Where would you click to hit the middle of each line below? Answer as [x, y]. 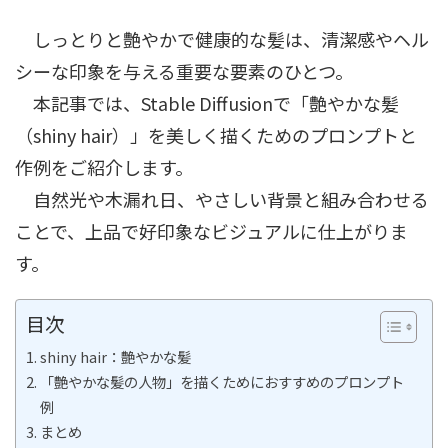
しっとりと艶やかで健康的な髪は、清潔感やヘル [222, 39]
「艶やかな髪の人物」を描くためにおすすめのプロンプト [221, 381]
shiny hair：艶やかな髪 [115, 356]
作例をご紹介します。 [104, 167]
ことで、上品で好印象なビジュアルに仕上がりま [211, 231]
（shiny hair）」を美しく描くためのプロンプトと [216, 135]
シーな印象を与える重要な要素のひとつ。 [184, 71]
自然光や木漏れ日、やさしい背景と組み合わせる [222, 199]
